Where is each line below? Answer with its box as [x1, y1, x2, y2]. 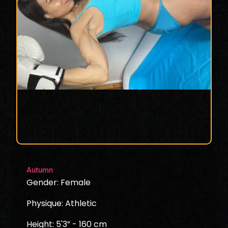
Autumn [26, 165, 53, 175]
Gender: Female [26, 176, 91, 188]
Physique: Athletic [26, 197, 97, 209]
